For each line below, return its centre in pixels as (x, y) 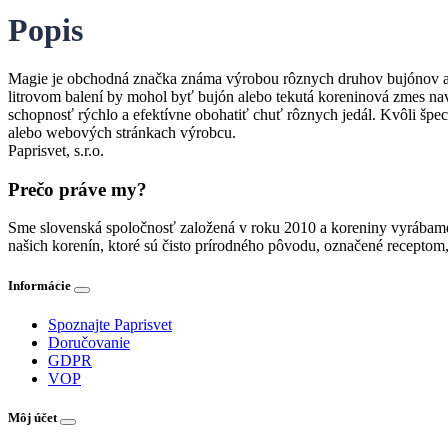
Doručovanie (89, 342)
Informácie (41, 285)
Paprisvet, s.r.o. (56, 150)
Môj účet (34, 417)
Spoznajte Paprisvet (110, 324)
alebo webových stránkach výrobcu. (122, 132)
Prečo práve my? (77, 189)
